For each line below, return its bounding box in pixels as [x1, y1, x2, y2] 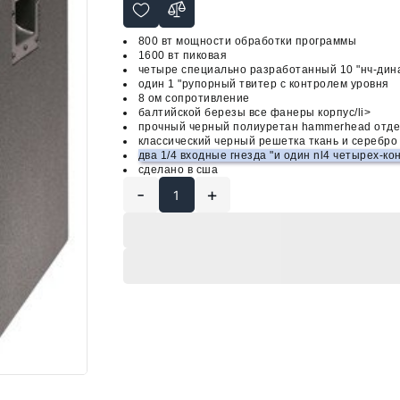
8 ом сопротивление [137, 92, 250, 104]
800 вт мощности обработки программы [137, 35, 357, 47]
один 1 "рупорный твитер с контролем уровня [137, 78, 389, 90]
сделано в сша [137, 163, 219, 176]
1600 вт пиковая [137, 49, 228, 62]
